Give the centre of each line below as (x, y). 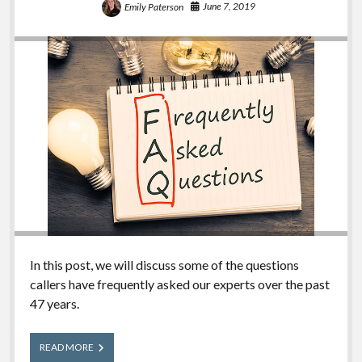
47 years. (54, 303)
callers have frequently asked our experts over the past (179, 284)
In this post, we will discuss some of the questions (164, 264)
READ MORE (66, 347)
